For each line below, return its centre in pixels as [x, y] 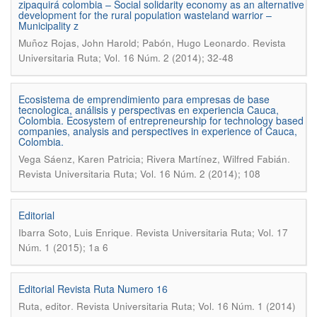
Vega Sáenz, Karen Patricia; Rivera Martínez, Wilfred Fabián [153, 159]
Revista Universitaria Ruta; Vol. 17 [212, 232]
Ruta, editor [45, 306]
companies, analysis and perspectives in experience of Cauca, [158, 131]
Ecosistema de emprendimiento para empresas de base [144, 99]
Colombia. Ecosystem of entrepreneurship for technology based [161, 120]
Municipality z [48, 25]
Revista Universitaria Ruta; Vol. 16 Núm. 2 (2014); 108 [139, 174]
